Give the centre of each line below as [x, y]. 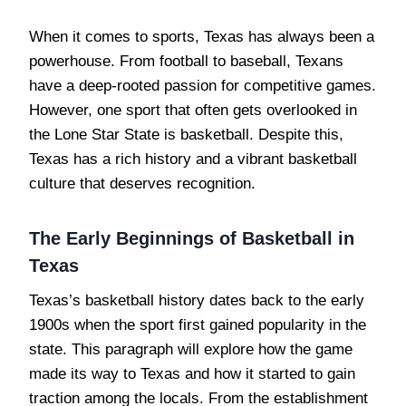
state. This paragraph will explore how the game [191, 349]
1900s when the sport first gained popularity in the [198, 324]
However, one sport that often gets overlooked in [193, 110]
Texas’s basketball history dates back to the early [197, 300]
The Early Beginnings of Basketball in [192, 238]
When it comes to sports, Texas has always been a [202, 36]
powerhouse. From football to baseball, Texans [186, 61]
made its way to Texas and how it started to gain [192, 373]
